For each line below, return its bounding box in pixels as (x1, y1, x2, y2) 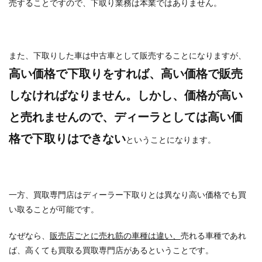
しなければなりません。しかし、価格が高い (9, 87, 243, 102)
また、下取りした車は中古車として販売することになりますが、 (9, 50, 246, 60)
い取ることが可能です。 (9, 204, 99, 214)
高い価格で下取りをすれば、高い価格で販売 (9, 65, 243, 80)
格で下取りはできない (9, 130, 126, 145)
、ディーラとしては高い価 (102, 109, 243, 123)
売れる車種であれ (181, 230, 246, 240)
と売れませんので (9, 109, 102, 123)
